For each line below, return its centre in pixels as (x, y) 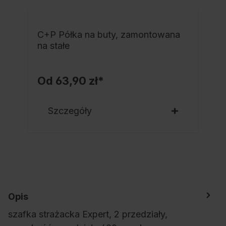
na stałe (53, 46)
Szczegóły (70, 111)
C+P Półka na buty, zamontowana (109, 35)
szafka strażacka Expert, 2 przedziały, (88, 214)
